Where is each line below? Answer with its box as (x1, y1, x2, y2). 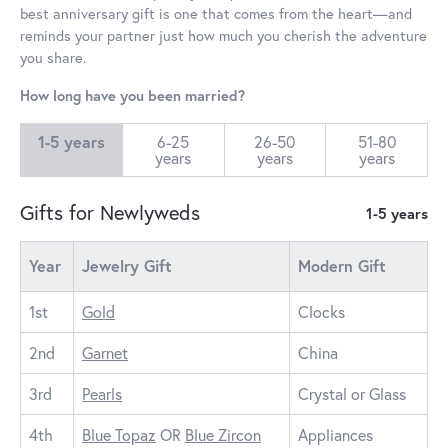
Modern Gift (298, 254, 386, 276)
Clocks (298, 300, 345, 322)
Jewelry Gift (82, 254, 172, 276)
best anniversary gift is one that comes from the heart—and (20, 3, 412, 23)
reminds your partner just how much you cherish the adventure (20, 25, 427, 45)
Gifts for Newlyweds (20, 198, 200, 226)
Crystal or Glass (298, 382, 406, 404)
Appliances (298, 423, 373, 445)
